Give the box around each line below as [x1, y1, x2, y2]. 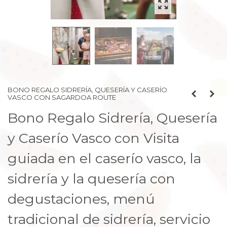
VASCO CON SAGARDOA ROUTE [8, 93, 116, 101]
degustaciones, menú [8, 191, 155, 207]
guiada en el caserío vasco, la [8, 150, 201, 167]
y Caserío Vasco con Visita [8, 130, 179, 146]
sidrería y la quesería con [8, 170, 175, 187]
